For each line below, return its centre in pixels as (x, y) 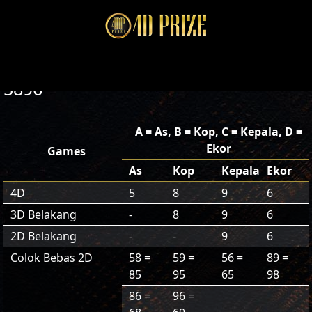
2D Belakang (44, 236)
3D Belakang (44, 214)
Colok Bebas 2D (52, 258)
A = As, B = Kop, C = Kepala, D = (219, 132)
